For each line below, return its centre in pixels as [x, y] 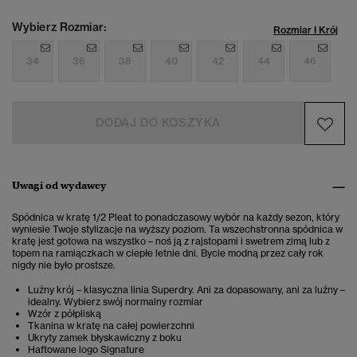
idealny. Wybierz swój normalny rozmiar [116, 302]
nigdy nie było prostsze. [64, 265]
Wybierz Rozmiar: [59, 27]
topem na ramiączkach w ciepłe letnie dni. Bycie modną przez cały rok [168, 253]
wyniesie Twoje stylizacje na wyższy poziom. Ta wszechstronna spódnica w [177, 229]
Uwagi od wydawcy [59, 186]
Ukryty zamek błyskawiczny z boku [105, 338]
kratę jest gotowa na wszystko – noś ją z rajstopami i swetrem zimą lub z [171, 241]
